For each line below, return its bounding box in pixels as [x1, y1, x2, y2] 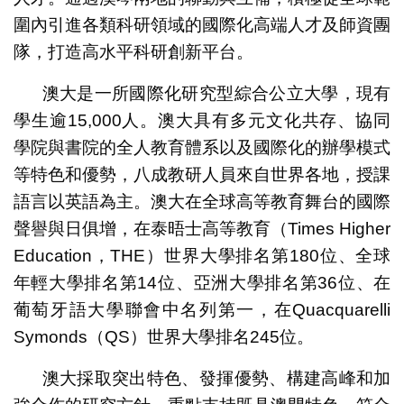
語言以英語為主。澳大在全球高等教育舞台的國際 [13, 192, 391, 212]
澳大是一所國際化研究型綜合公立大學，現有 [41, 84, 391, 104]
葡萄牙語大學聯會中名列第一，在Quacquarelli [13, 300, 391, 320]
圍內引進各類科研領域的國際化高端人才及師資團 [13, 15, 391, 35]
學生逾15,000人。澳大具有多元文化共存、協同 [13, 111, 391, 131]
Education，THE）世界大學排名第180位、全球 [13, 246, 391, 266]
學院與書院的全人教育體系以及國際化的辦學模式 [13, 138, 391, 158]
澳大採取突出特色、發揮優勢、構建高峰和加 [41, 369, 391, 389]
